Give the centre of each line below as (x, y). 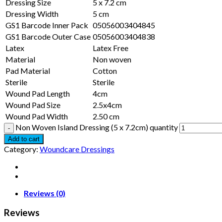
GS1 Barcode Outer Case (48, 37)
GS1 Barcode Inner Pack (47, 25)
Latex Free (111, 48)
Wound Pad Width (37, 116)
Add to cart (24, 139)
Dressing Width (32, 14)
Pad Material (28, 71)
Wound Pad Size (33, 105)
